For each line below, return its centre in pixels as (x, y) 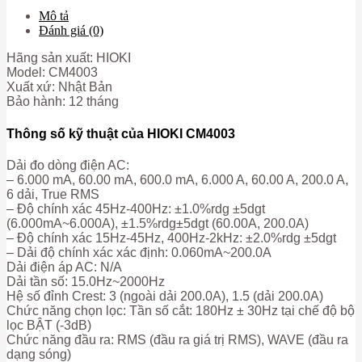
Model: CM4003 (52, 73)
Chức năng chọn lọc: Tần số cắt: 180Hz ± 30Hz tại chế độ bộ (181, 310)
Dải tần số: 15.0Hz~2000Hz (86, 281)
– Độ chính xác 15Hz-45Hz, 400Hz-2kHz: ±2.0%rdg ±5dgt (171, 238)
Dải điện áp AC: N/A (64, 267)
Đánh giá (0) (71, 31)
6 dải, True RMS (53, 194)
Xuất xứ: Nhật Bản (59, 87)
